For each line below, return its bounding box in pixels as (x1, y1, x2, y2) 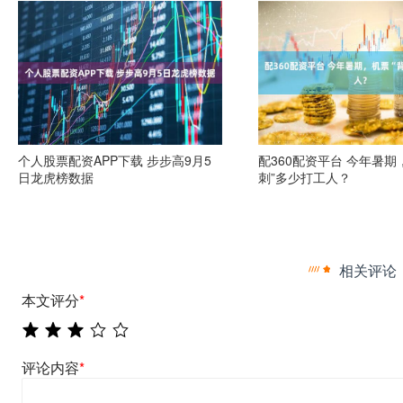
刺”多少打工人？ (258, 168, 352, 186)
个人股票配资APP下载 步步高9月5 (18, 151, 212, 169)
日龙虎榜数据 (18, 168, 94, 186)
